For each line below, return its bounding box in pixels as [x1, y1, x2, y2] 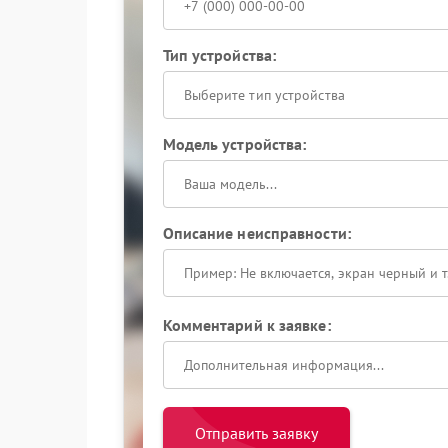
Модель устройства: [162, 134, 307, 154]
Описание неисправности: [162, 223, 351, 243]
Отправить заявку [194, 423, 318, 443]
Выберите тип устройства [183, 86, 345, 104]
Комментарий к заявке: [162, 315, 331, 335]
